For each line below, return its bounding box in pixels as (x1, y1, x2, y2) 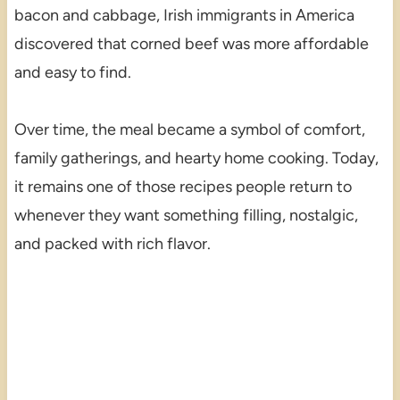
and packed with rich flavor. (13, 233, 211, 254)
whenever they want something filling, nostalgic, (13, 204, 358, 225)
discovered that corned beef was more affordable (13, 33, 369, 54)
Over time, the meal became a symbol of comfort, (13, 119, 365, 139)
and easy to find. (13, 62, 131, 82)
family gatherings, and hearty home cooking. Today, (13, 147, 379, 168)
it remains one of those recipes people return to (13, 176, 352, 196)
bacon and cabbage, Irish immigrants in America (13, 4, 354, 25)
